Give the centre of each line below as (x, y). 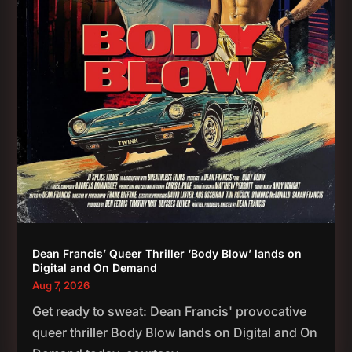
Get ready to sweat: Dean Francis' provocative (170, 311)
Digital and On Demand (95, 267)
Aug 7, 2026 (61, 285)
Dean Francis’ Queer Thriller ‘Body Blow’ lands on (167, 253)
